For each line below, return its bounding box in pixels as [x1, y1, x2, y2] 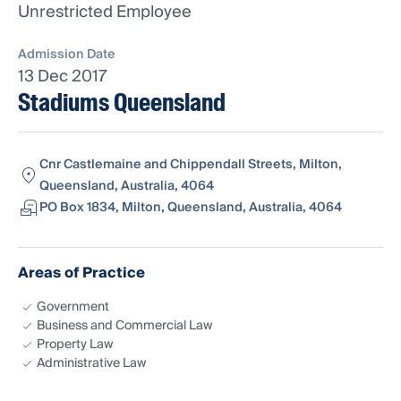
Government [37, 296, 109, 319]
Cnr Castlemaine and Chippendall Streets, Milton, [39, 154, 342, 176]
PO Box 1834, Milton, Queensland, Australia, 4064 [39, 197, 342, 219]
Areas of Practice [18, 260, 145, 286]
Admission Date [18, 44, 115, 66]
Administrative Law [37, 353, 146, 375]
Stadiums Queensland [18, 87, 226, 119]
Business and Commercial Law [37, 315, 212, 337]
